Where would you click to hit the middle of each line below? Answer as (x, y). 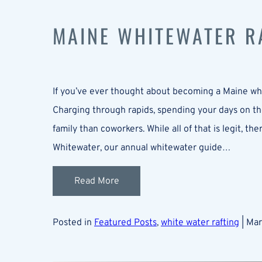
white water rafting (200, 223)
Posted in (73, 223)
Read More (96, 181)
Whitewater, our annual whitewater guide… (142, 148)
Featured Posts (125, 223)
